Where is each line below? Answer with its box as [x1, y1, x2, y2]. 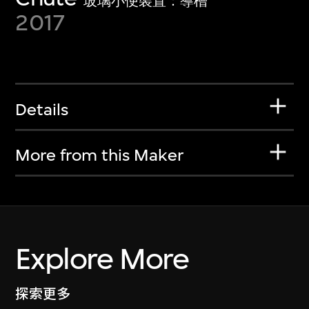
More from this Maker [15, 146, 184, 166]
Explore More [15, 241, 189, 277]
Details [15, 99, 69, 119]
